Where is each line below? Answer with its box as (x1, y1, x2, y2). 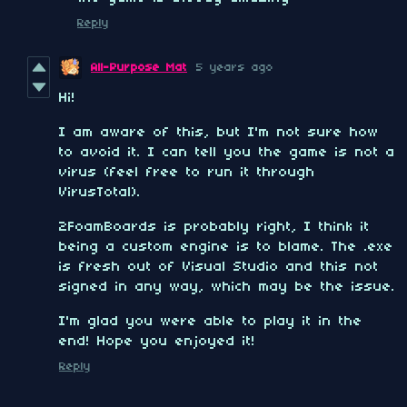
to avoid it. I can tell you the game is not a (59, 145, 395, 161)
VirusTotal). (59, 185, 141, 201)
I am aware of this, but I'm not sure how (59, 125, 379, 141)
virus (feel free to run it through (59, 165, 315, 181)
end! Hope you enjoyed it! (59, 334, 255, 350)
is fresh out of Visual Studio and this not (59, 260, 379, 275)
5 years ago (196, 62, 273, 74)
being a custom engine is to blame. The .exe (59, 240, 393, 255)
